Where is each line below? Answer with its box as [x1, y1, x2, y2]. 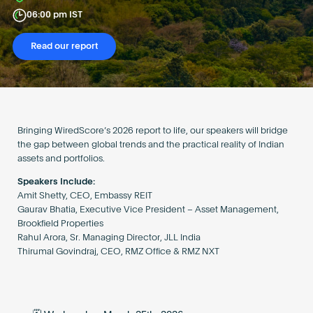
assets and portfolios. [17, 154, 105, 164]
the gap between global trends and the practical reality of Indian [17, 140, 284, 150]
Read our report [30, 42, 98, 52]
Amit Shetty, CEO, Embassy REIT [17, 191, 152, 201]
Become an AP [127, 1, 186, 10]
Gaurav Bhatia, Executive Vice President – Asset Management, [17, 205, 279, 215]
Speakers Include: [17, 177, 95, 187]
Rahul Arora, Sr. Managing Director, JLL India [17, 233, 201, 243]
